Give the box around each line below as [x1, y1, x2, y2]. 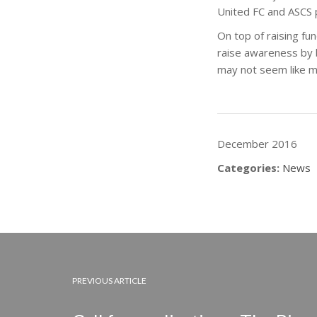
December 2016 [217, 137, 297, 151]
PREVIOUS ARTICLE [72, 275, 146, 286]
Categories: [217, 161, 279, 175]
